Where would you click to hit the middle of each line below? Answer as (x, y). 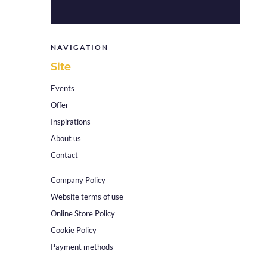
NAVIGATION (79, 47)
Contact (64, 155)
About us (66, 138)
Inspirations (70, 121)
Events (62, 88)
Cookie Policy (73, 230)
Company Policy (78, 180)
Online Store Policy (83, 213)
